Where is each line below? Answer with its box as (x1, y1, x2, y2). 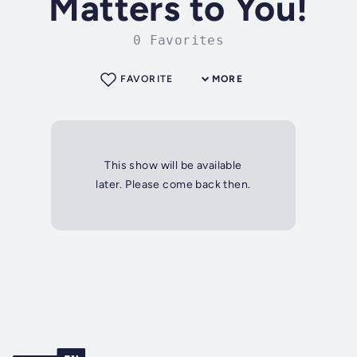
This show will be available (104, 159, 242, 173)
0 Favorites (132, 33, 225, 49)
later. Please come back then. (96, 178, 251, 192)
